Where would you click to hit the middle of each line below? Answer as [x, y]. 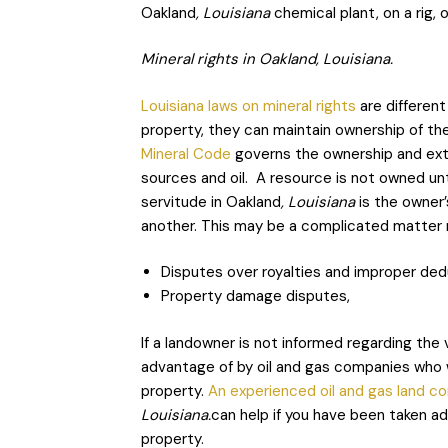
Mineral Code [185, 153]
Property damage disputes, [255, 296]
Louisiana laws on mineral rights [248, 105]
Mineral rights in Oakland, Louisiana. [266, 59]
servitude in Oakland [210, 201]
